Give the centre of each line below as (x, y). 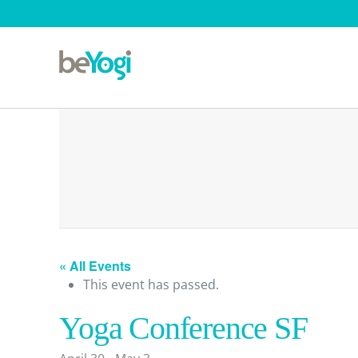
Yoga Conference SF (183, 328)
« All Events (95, 266)
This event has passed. (151, 284)
